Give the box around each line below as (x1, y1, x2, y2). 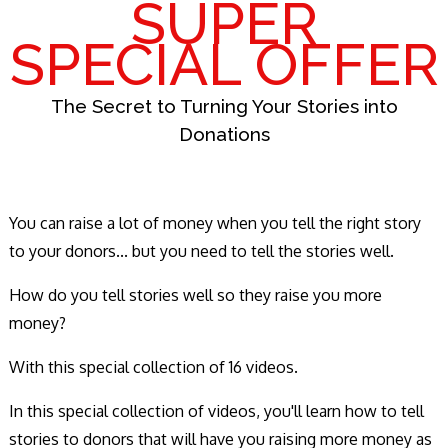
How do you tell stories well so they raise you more (9, 285, 382, 306)
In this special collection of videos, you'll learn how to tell (9, 401, 424, 422)
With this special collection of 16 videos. (9, 357, 302, 378)
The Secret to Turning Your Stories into (50, 94, 398, 117)
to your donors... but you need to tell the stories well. (9, 241, 394, 262)
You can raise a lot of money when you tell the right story (9, 213, 421, 234)
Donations (178, 122, 270, 145)
